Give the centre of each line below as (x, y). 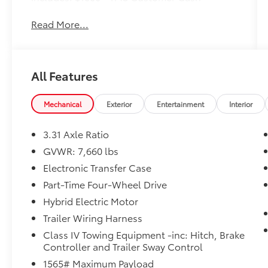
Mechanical (63, 104)
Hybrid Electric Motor (91, 201)
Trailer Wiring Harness (93, 218)
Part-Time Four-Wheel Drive (106, 184)
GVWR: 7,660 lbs (81, 151)
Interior (241, 104)
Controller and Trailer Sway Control (123, 246)
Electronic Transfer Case (98, 167)
